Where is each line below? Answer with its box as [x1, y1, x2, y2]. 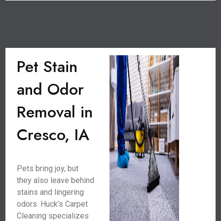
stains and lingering [17, 187, 84, 197]
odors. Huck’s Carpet [17, 199, 88, 209]
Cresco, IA [17, 123, 90, 146]
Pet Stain [17, 55, 78, 78]
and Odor [17, 78, 84, 101]
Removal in [17, 101, 93, 123]
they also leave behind [17, 176, 95, 185]
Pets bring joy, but [17, 164, 79, 173]
